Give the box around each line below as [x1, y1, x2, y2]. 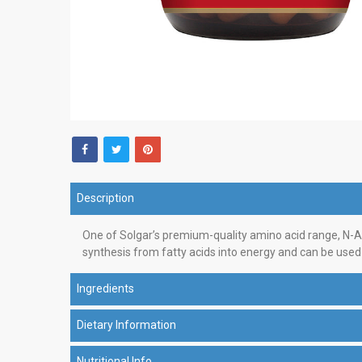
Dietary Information [77, 318, 176, 332]
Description [77, 192, 134, 205]
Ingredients [77, 282, 134, 296]
